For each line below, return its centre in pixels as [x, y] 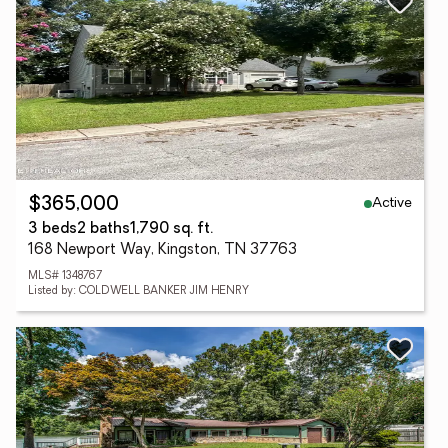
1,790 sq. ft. [171, 229]
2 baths [103, 229]
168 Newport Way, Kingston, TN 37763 [162, 250]
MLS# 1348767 [65, 276]
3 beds [52, 229]
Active [392, 203]
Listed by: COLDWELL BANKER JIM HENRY [138, 291]
